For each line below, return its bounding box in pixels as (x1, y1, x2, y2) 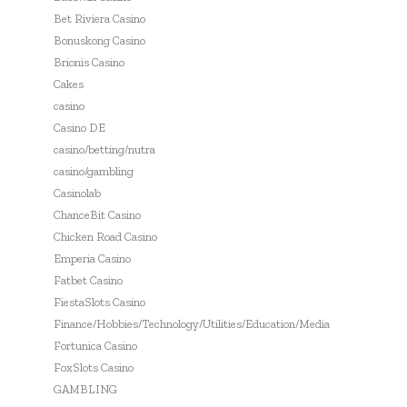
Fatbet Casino (54, 273, 123, 288)
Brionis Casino (54, 55, 124, 70)
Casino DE (54, 121, 105, 135)
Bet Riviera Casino (54, 12, 145, 26)
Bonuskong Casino (54, 34, 145, 48)
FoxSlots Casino (54, 361, 134, 375)
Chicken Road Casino (54, 230, 157, 244)
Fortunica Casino (54, 339, 137, 353)
